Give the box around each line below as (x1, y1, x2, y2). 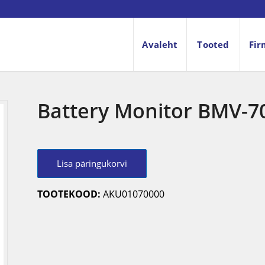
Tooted (197, 38, 230, 50)
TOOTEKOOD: (37, 188, 103, 201)
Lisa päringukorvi (56, 157, 127, 169)
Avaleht (142, 38, 178, 50)
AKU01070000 (102, 188, 164, 201)
